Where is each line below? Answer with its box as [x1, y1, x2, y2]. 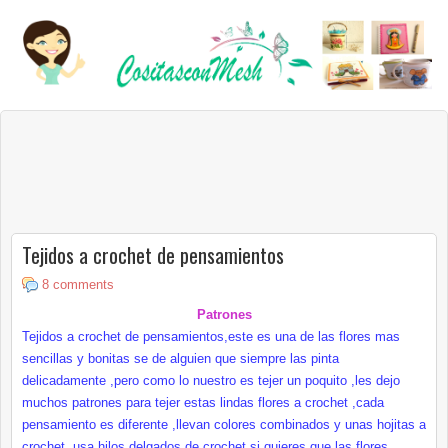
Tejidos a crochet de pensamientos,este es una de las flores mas [22, 328, 400, 344]
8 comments [42, 276, 114, 292]
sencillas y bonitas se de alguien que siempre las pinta [22, 350, 339, 366]
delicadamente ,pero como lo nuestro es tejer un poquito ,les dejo [22, 372, 400, 388]
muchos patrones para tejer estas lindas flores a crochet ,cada [22, 394, 384, 410]
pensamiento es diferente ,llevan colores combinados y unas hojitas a [22, 416, 426, 432]
